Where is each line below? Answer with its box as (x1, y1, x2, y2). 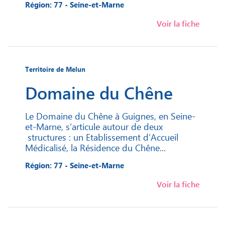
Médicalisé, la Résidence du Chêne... (25, 141, 166, 154)
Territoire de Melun (25, 65, 85, 74)
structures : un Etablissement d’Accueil (25, 131, 178, 144)
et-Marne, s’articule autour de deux (25, 120, 163, 133)
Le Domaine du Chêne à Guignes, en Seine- (25, 109, 195, 123)
